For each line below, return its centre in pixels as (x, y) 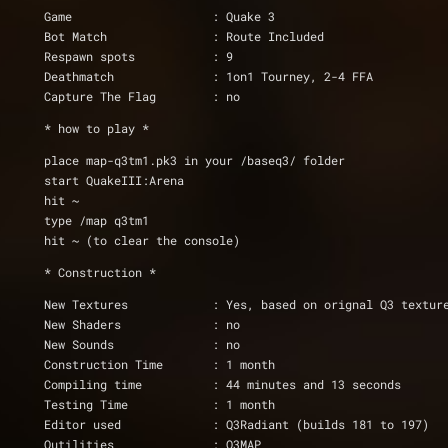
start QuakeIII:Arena (135, 180)
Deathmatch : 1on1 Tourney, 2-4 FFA (292, 76)
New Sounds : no (142, 344)
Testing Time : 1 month (243, 404)
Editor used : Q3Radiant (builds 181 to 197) (320, 424)
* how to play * (100, 128)
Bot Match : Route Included (268, 36)
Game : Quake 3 (243, 16)
